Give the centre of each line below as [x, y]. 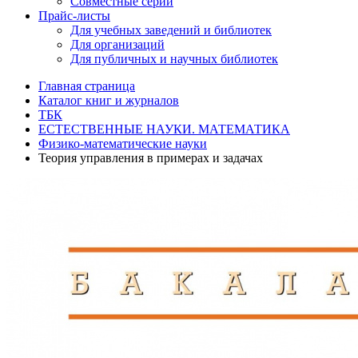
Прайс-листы [74, 16]
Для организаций [117, 44]
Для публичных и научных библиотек [174, 59]
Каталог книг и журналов [109, 100]
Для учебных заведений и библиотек [171, 30]
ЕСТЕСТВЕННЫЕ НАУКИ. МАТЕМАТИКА [164, 129]
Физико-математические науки [123, 143]
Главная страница [87, 86]
